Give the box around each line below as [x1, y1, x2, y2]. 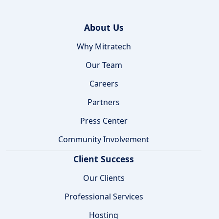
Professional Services [64, 191, 143, 202]
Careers [89, 78, 118, 89]
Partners [88, 96, 120, 108]
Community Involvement [58, 133, 149, 145]
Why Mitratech [76, 41, 131, 52]
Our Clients [83, 172, 125, 183]
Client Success [73, 153, 134, 165]
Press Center [80, 115, 128, 126]
